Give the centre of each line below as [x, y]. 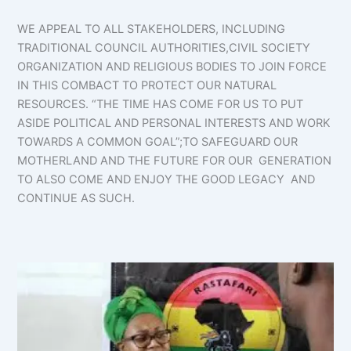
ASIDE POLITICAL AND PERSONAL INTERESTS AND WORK [174, 123]
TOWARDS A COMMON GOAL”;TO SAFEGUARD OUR [159, 141]
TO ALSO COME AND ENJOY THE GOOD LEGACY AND [166, 179]
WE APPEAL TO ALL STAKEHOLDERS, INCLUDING [152, 29]
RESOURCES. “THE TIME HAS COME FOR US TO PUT [162, 104]
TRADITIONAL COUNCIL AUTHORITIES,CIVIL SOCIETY [164, 47]
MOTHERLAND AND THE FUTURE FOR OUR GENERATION [175, 160]
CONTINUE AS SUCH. [76, 198]
